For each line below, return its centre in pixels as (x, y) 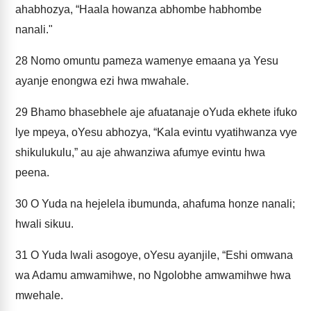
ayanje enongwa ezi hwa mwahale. (102, 81)
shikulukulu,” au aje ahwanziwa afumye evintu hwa (140, 152)
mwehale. (39, 295)
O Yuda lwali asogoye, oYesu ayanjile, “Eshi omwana (160, 255)
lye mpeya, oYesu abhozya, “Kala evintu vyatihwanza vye (156, 132)
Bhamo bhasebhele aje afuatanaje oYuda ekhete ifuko (162, 112)
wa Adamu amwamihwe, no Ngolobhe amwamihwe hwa (153, 275)
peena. (32, 173)
